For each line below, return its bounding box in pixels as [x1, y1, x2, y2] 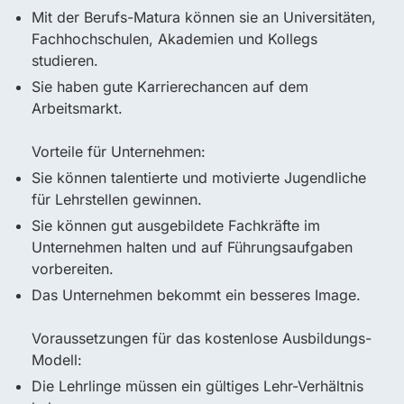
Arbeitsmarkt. [32, 99, 123, 118]
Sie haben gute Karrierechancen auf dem [32, 78, 308, 96]
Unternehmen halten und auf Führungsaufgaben [32, 238, 353, 257]
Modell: [32, 351, 82, 370]
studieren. [32, 51, 98, 70]
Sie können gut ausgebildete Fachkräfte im [32, 216, 320, 235]
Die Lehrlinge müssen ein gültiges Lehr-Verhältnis [32, 377, 363, 396]
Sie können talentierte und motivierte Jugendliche [32, 169, 366, 188]
